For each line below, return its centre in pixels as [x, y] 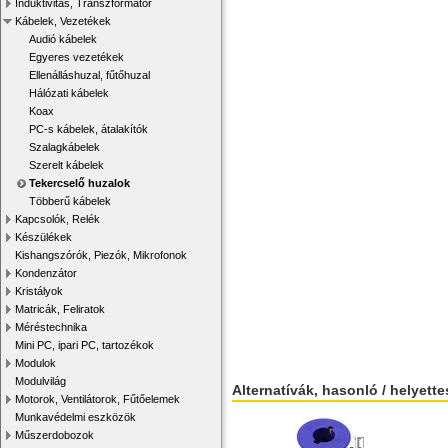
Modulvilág [40, 381]
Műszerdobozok [54, 435]
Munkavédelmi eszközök [75, 417]
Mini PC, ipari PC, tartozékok [84, 345]
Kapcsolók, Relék [57, 219]
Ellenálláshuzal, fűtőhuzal [89, 75]
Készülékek [43, 237]
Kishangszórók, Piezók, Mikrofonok [101, 255]
